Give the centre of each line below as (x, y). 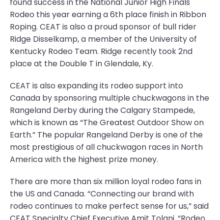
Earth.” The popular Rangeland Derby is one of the (106, 135)
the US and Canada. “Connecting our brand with (102, 194)
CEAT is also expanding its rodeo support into (96, 86)
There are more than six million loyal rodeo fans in (106, 181)
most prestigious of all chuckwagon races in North (106, 147)
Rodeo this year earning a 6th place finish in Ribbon (108, 14)
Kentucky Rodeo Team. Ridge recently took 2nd (101, 51)
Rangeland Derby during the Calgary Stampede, (102, 110)
